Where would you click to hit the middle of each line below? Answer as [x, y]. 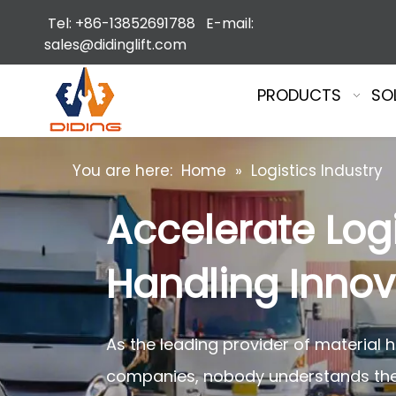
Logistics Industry [317, 171]
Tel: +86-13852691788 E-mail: [149, 23]
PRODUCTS [299, 95]
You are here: [122, 171]
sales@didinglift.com [115, 45]
